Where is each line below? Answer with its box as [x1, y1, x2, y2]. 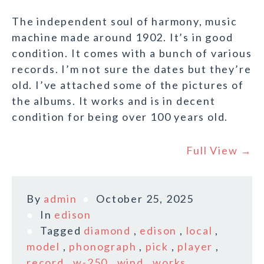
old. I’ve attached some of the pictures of [12, 78, 244, 92]
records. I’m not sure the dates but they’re [12, 62, 252, 76]
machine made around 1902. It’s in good [12, 31, 233, 44]
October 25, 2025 [96, 192, 194, 206]
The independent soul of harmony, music [12, 15, 237, 28]
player [177, 240, 213, 253]
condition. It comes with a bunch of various [12, 47, 252, 60]
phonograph [69, 240, 137, 253]
